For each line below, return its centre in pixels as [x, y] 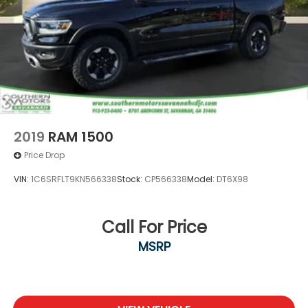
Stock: [131, 179]
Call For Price [154, 227]
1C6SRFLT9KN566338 [74, 179]
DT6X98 [232, 179]
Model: [202, 179]
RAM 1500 [81, 136]
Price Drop [44, 155]
